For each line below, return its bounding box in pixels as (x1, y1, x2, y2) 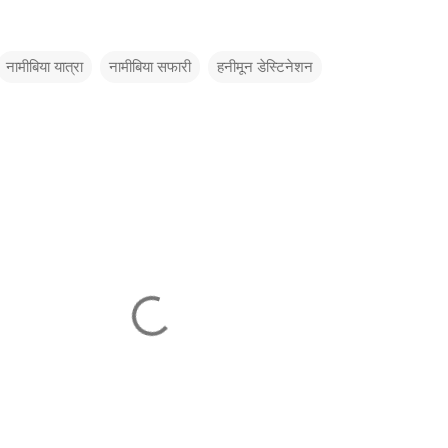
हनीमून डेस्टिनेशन (217, 58, 313, 77)
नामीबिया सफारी (109, 58, 191, 77)
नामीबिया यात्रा (6, 58, 83, 77)
